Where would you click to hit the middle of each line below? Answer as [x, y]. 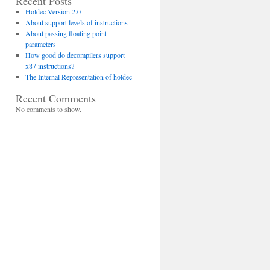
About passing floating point [66, 33]
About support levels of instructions [76, 22]
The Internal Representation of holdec [78, 77]
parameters [40, 44]
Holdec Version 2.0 [53, 11]
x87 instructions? [49, 66]
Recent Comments [56, 98]
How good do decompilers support [75, 55]
